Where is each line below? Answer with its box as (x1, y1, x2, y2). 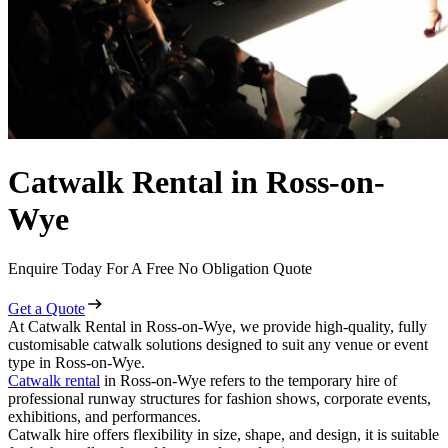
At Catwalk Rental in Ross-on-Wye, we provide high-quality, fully (8, 317, 427, 335)
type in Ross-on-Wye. (8, 353, 145, 371)
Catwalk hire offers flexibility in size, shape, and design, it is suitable (8, 425, 439, 443)
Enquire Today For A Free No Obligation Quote (8, 259, 312, 277)
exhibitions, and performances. (8, 407, 205, 425)
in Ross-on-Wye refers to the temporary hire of (100, 371, 397, 389)
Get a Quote (8, 299, 85, 317)
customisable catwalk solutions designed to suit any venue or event (8, 335, 428, 353)
